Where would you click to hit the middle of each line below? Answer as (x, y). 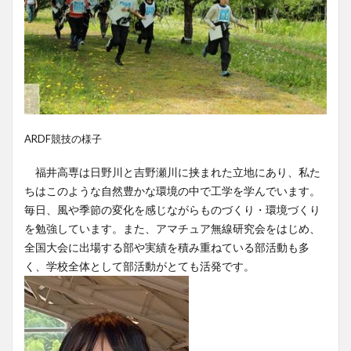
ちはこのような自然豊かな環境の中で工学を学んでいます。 (172, 191)
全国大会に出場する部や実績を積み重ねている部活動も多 (167, 248)
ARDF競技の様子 (63, 139)
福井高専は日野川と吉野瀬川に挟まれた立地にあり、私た (172, 172)
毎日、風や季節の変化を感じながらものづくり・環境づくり (172, 210)
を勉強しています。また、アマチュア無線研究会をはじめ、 (172, 229)
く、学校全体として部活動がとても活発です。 (139, 266)
